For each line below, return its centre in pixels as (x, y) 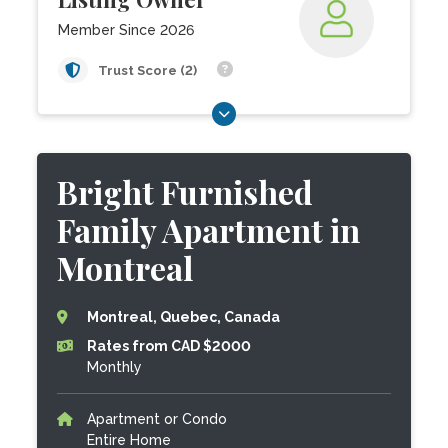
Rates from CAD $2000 (169, 346)
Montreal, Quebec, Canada (184, 317)
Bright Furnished (185, 191)
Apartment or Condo (157, 419)
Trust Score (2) (149, 70)
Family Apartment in (209, 229)
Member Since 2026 (126, 30)
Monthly (115, 367)
